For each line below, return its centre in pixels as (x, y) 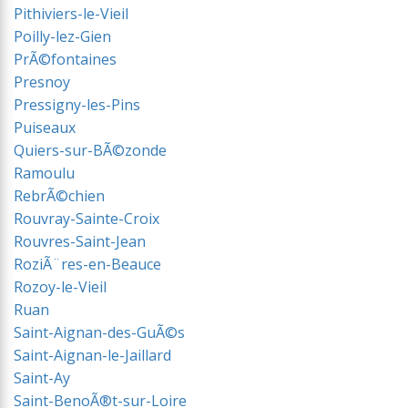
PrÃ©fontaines (65, 59)
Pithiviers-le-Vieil (71, 14)
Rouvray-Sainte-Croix (87, 219)
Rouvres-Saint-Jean (80, 241)
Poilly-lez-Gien (62, 36)
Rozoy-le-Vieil (60, 287)
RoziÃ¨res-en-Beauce (87, 264)
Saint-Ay (42, 378)
